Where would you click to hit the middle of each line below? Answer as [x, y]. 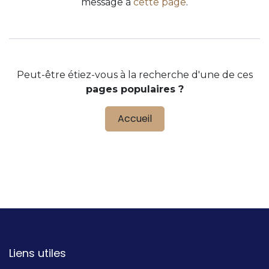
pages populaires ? [134, 89]
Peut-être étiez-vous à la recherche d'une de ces [134, 75]
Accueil [134, 119]
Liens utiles [38, 253]
